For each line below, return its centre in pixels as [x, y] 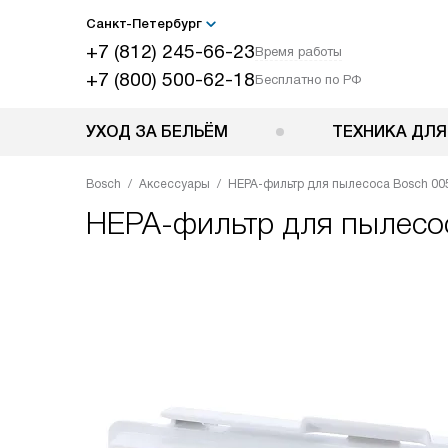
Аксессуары [174, 184]
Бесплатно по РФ [308, 79]
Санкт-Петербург [144, 23]
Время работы [298, 51]
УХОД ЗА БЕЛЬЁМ [157, 131]
